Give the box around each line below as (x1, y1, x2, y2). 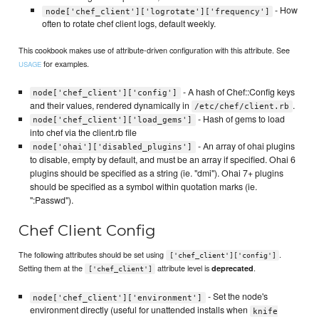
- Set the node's (205, 290, 268, 303)
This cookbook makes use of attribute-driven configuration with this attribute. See (19, 43, 291, 56)
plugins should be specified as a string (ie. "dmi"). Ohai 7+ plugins (29, 167, 283, 180)
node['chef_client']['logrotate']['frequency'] (45, 6, 270, 16)
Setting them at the (19, 262, 85, 274)
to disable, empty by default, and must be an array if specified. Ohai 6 (29, 153, 296, 167)
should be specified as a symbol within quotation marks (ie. (29, 180, 257, 194)
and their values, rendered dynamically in (29, 99, 192, 113)
